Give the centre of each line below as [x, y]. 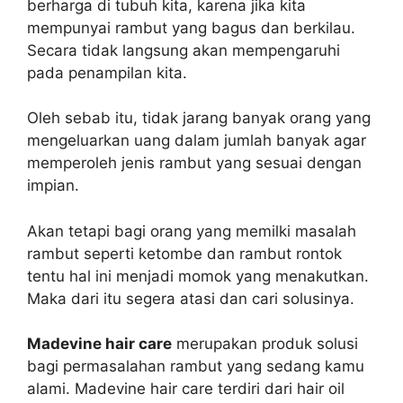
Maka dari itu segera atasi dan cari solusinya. [191, 298]
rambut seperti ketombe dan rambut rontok [184, 253]
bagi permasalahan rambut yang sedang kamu [196, 366]
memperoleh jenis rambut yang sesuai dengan [194, 163]
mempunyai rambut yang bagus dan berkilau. [191, 27]
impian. [53, 185]
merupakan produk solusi [265, 344]
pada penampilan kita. [107, 72]
